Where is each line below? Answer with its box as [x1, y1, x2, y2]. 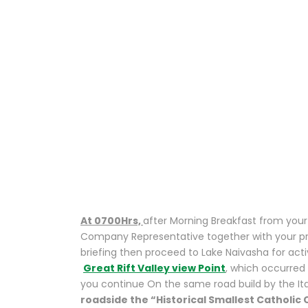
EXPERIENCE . [108, 151, 238, 179]
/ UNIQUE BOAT [108, 84, 258, 111]
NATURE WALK [108, 50, 256, 78]
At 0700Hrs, [80, 214, 143, 228]
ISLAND [108, 16, 179, 44]
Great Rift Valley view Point [83, 261, 225, 275]
